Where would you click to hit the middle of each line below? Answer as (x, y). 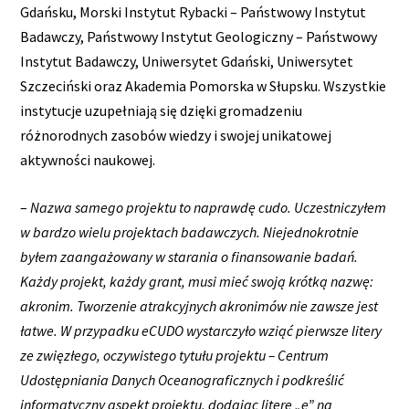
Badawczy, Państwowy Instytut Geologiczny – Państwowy (199, 36)
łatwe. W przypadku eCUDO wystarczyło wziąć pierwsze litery (201, 331)
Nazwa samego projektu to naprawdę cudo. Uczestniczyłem (209, 208)
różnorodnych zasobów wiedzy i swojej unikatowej (176, 135)
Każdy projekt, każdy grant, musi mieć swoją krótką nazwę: (197, 282)
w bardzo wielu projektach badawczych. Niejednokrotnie (190, 232)
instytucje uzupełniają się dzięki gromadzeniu (162, 110)
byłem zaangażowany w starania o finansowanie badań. (189, 257)
